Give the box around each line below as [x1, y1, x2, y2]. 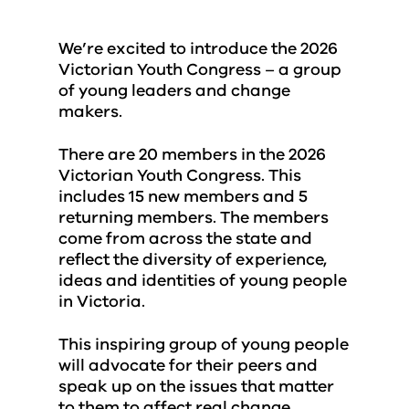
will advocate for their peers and [58, 354, 318, 376]
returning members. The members [58, 206, 329, 228]
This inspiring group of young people [58, 333, 349, 355]
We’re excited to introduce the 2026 [58, 37, 338, 59]
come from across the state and [58, 227, 312, 249]
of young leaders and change [58, 79, 290, 101]
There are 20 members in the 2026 [58, 143, 326, 165]
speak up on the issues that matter [58, 375, 334, 397]
